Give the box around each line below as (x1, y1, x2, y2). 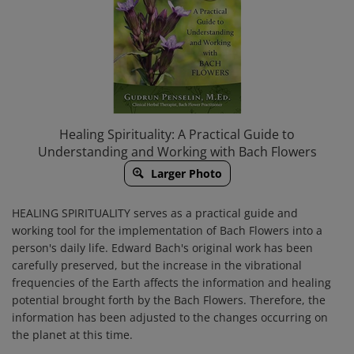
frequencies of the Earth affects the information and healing (12, 275, 331, 290)
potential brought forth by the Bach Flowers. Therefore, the (12, 292, 326, 307)
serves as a (130, 205, 195, 220)
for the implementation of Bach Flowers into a (77, 223, 322, 238)
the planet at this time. (12, 327, 133, 342)
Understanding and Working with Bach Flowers (37, 143, 317, 160)
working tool (12, 223, 77, 238)
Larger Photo (147, 166, 222, 181)
